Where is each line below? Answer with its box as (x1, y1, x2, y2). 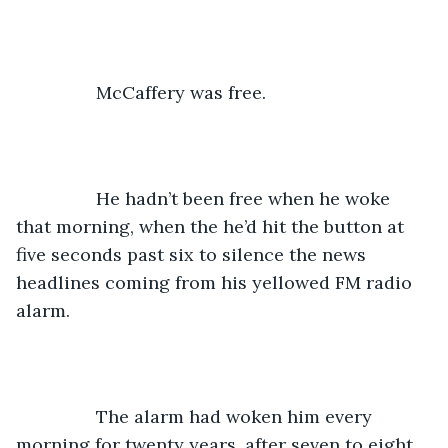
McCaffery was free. (96, 80, 266, 104)
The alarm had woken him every (36, 404, 96, 428)
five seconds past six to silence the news (16, 242, 371, 266)
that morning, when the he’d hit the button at (16, 214, 409, 238)
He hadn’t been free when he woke (36, 186, 96, 210)
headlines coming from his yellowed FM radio (16, 270, 417, 294)
